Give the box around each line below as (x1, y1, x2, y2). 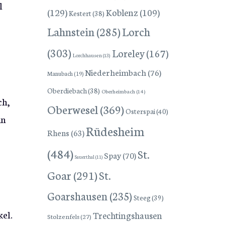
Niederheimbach (84, 66, 146, 78)
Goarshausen (47, 188, 107, 203)
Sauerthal (74, 153, 94, 160)
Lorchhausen (72, 51, 102, 59)
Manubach (47, 69, 73, 77)
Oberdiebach (47, 85, 87, 95)
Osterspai (125, 105, 155, 116)
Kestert (68, 8, 91, 18)
